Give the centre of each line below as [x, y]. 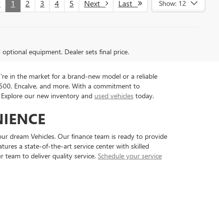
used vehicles [114, 95]
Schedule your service [130, 155]
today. [144, 95]
